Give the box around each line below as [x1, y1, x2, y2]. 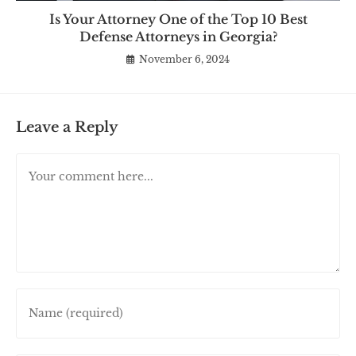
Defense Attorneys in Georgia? [79, 28, 277, 44]
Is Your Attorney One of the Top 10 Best [48, 10, 308, 27]
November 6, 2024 [139, 52, 230, 65]
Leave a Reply [16, 118, 118, 136]
